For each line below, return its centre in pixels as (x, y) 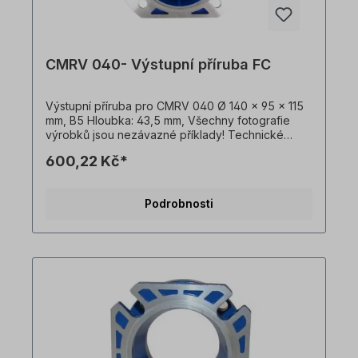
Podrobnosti (179, 204)
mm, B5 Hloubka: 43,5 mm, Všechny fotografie (168, 121)
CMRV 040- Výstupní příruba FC (158, 65)
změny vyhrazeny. (93, 149)
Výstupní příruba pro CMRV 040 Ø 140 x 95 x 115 (175, 106)
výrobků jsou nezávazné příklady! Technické (165, 135)
